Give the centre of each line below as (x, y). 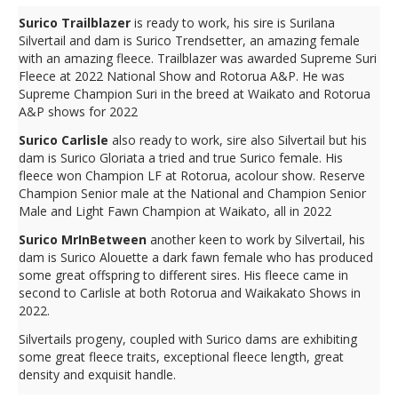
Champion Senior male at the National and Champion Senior (192, 193)
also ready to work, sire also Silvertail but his (239, 140)
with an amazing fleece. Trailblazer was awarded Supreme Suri (198, 58)
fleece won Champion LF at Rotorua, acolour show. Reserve (192, 175)
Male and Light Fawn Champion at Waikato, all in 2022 (175, 211)
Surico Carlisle (65, 140)
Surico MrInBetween (84, 239)
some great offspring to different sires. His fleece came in (183, 275)
